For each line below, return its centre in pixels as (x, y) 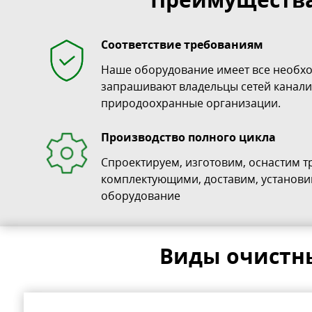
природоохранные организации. (190, 103)
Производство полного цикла (188, 137)
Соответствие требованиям (182, 44)
